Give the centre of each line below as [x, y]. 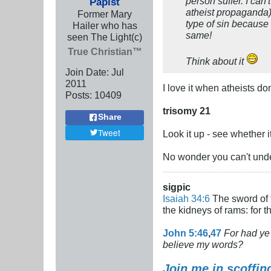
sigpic [177, 187]
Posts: [79, 95]
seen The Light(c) [105, 37]
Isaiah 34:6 [186, 198]
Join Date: [87, 72]
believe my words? [203, 244]
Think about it [216, 61]
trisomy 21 [187, 110]
